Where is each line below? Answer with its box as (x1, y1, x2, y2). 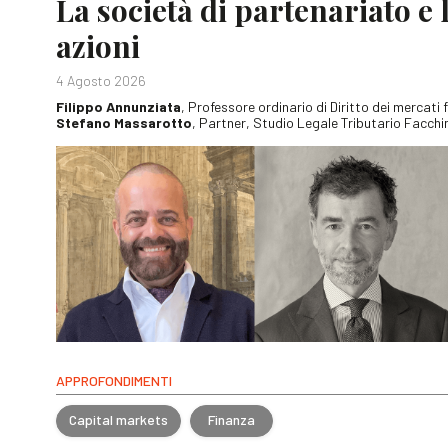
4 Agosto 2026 (56, 71, 146, 89)
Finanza (208, 411, 255, 429)
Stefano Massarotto (56, 113, 192, 131)
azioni (56, 25, 140, 66)
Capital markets (69, 411, 168, 429)
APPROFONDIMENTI (56, 371, 172, 389)
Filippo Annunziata (56, 97, 181, 115)
